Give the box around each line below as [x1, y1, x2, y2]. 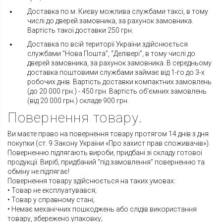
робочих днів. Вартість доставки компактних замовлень [27, 78, 212, 86]
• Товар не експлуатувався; [7, 186, 97, 195]
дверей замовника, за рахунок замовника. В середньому [27, 59, 212, 67]
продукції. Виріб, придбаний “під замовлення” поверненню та [7, 158, 205, 166]
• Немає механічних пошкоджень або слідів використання [7, 205, 197, 214]
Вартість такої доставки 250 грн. [27, 26, 133, 35]
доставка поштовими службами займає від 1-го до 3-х [27, 68, 205, 77]
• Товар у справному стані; [7, 196, 95, 204]
